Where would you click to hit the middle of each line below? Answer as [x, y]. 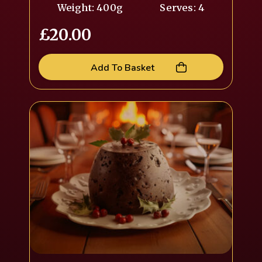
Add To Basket [123, 68]
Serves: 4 [182, 8]
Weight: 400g [90, 8]
